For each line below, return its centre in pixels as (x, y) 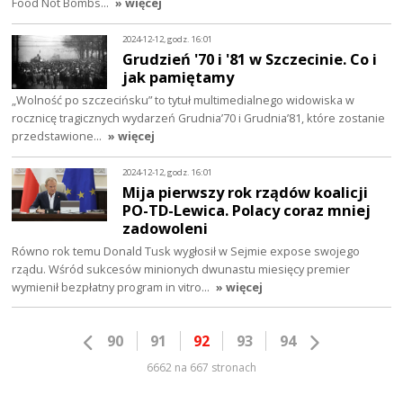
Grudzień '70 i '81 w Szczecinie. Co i (250, 58)
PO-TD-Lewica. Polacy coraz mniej (247, 210)
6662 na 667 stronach (201, 367)
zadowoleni (166, 228)
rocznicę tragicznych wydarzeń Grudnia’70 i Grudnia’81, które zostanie (199, 117)
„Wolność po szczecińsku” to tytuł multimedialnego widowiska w (184, 99)
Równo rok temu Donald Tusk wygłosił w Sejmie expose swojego (186, 251)
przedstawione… (58, 135)
